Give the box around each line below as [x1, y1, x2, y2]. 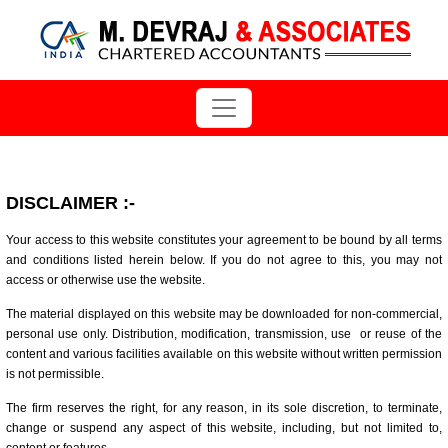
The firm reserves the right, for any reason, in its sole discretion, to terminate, [6, 401, 442, 415]
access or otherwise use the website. [6, 273, 205, 287]
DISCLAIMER [6, 193, 118, 213]
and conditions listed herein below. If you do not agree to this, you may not [6, 253, 442, 267]
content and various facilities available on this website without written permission [6, 347, 442, 361]
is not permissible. [6, 367, 104, 381]
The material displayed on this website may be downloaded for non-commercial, [6, 307, 442, 321]
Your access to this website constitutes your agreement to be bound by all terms [6, 233, 442, 247]
